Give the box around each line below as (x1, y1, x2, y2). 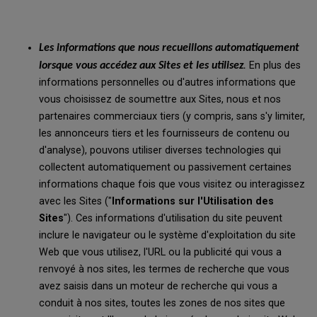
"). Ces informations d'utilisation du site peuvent (64, 212, 282, 224)
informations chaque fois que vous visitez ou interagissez (39, 178, 305, 190)
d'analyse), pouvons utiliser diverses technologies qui (39, 144, 281, 156)
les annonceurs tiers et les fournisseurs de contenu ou (39, 127, 289, 139)
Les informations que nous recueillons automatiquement (39, 42, 299, 54)
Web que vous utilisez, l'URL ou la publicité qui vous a (39, 246, 282, 258)
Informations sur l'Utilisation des (112, 195, 274, 207)
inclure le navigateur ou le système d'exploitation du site (39, 229, 296, 241)
